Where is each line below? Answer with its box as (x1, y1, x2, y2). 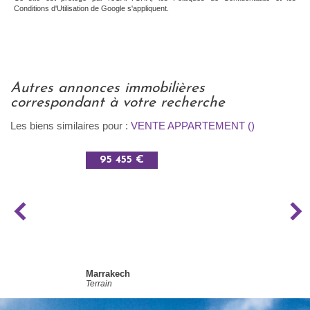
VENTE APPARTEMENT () (131, 119, 255, 131)
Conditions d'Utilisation (14, 3, 89, 12)
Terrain (86, 279, 112, 289)
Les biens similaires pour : (10, 119, 131, 131)
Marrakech (93, 268, 130, 279)
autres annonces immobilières (10, 80, 21, 95)
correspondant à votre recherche (10, 95, 225, 110)
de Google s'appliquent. (89, 3, 169, 12)
